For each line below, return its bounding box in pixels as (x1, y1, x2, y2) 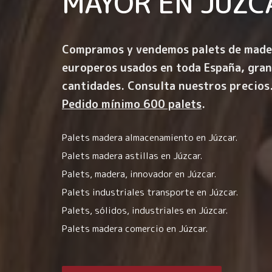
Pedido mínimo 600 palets (62, 97, 202, 112)
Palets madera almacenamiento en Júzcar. (62, 131, 237, 144)
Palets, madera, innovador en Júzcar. (62, 168, 216, 180)
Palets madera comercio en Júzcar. (62, 222, 208, 235)
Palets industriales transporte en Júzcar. (62, 186, 238, 199)
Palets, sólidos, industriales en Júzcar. (62, 204, 228, 217)
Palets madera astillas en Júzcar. (62, 149, 202, 162)
